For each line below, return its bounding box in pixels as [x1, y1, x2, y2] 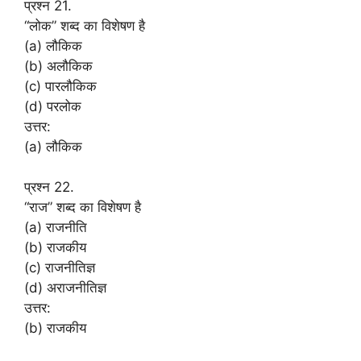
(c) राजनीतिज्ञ [24, 259, 95, 276]
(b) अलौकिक [24, 57, 93, 74]
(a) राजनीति [24, 219, 87, 235]
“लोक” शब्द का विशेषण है [24, 17, 145, 34]
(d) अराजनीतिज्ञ [24, 280, 106, 296]
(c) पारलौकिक [24, 77, 97, 94]
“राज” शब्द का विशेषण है [24, 199, 141, 215]
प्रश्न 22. [24, 179, 74, 195]
